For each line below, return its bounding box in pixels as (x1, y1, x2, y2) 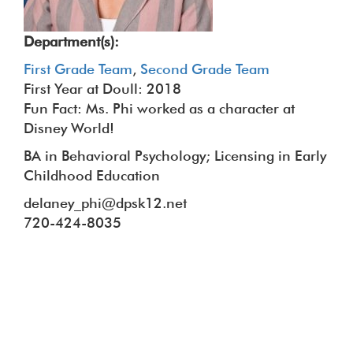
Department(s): (24, 33, 119, 50)
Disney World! (24, 120, 114, 136)
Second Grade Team (140, 61, 269, 77)
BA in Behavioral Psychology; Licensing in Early (24, 147, 326, 164)
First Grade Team (24, 61, 132, 77)
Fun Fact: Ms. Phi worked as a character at (24, 100, 295, 117)
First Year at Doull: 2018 (24, 80, 181, 97)
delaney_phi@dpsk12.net (24, 195, 187, 211)
